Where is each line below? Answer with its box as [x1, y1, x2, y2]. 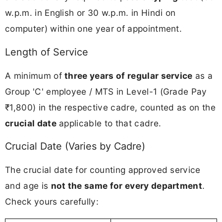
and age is [5, 180, 51, 191]
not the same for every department [51, 180, 203, 191]
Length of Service [5, 46, 88, 58]
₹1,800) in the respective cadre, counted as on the [5, 102, 216, 112]
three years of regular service [64, 70, 193, 81]
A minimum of [5, 70, 65, 81]
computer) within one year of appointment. [5, 23, 182, 34]
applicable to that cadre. [56, 117, 162, 128]
